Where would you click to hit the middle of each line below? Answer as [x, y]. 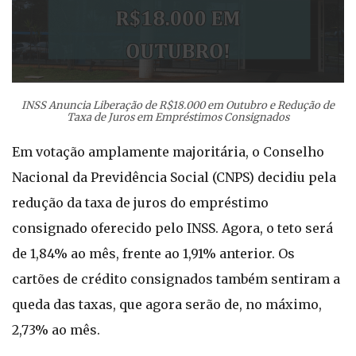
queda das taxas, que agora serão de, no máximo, [167, 304]
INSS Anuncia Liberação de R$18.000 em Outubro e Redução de [178, 105]
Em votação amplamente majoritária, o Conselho [168, 152]
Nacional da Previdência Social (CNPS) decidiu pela [174, 177]
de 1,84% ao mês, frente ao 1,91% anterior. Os [153, 253]
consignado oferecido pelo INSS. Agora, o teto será [172, 228]
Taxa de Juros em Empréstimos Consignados [178, 117]
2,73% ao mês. [56, 330]
